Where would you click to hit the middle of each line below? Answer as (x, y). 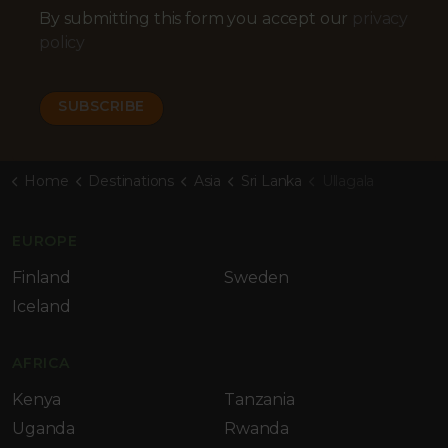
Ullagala (348, 180)
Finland (41, 277)
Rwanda (257, 428)
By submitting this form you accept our (196, 18)
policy (62, 42)
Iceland (41, 306)
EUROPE (45, 240)
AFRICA (41, 362)
